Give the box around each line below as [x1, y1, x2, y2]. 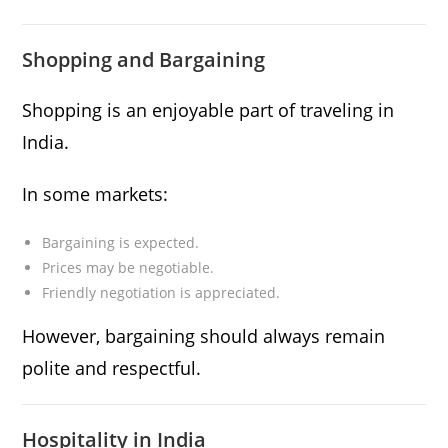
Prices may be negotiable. [42, 258, 215, 278]
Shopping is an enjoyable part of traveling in [22, 98, 395, 123]
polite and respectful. [22, 356, 202, 381]
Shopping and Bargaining [22, 46, 266, 74]
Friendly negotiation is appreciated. [42, 283, 281, 303]
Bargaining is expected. [42, 233, 200, 253]
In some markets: [22, 182, 169, 207]
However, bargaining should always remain [22, 324, 386, 349]
